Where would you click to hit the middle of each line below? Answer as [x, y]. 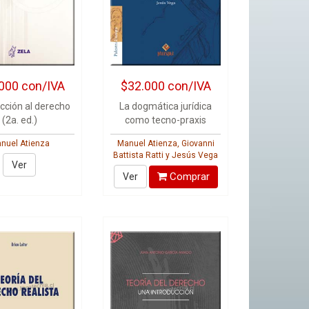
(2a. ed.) [19, 120]
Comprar [188, 176]
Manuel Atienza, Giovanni [166, 143]
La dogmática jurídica [166, 106]
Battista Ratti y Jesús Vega [166, 155]
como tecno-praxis [166, 120]
